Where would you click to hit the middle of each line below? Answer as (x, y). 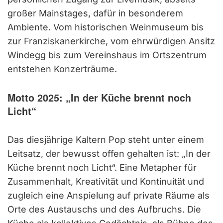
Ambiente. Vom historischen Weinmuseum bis (106, 27)
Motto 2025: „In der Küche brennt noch (99, 98)
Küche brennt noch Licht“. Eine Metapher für (102, 168)
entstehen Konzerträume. (62, 69)
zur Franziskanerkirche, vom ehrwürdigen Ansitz (111, 41)
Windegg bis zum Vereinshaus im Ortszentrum (107, 55)
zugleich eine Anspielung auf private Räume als (109, 196)
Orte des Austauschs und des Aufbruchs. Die (104, 210)
